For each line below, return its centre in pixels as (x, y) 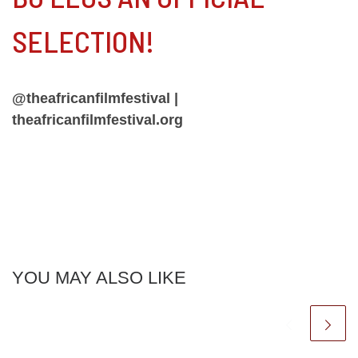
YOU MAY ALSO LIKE (99, 277)
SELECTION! (83, 41)
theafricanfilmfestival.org (97, 119)
